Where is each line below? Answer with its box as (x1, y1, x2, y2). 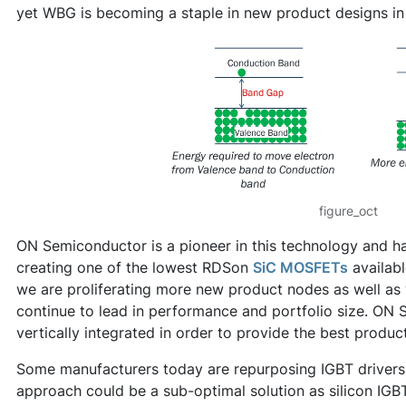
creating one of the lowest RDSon (16, 257, 253, 276)
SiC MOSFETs (253, 257, 348, 276)
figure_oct (318, 202, 378, 218)
